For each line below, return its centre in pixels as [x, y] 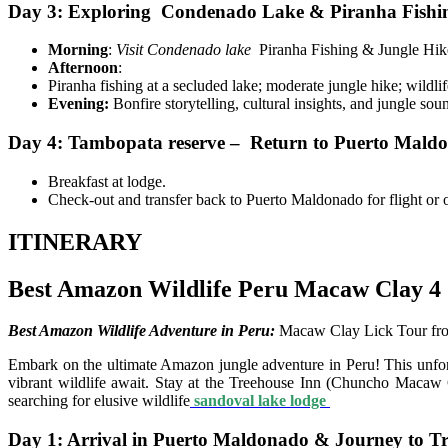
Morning [78, 50]
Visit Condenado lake [187, 50]
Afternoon [83, 68]
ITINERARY [75, 241]
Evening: [78, 104]
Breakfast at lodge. [107, 181]
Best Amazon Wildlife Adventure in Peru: [141, 331]
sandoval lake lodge [260, 401]
